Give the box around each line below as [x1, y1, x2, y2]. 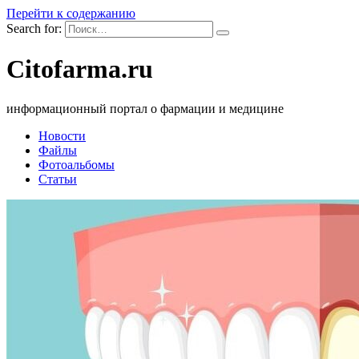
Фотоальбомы [38, 157, 115, 171]
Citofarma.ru [6, 54, 153, 84]
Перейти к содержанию [6, 6, 135, 20]
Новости [38, 128, 86, 143]
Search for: [6, 22, 62, 35]
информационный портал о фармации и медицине [6, 101, 284, 115]
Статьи [38, 171, 77, 186]
